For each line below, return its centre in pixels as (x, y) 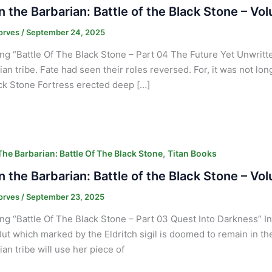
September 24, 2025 (65, 32)
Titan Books (192, 153)
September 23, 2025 (65, 196)
